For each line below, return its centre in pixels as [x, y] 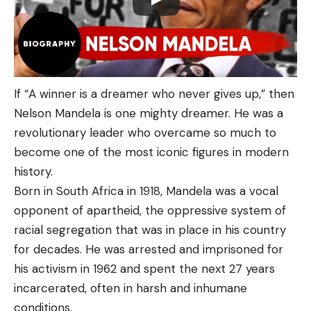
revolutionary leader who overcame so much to [145, 132]
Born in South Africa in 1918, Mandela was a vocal [146, 191]
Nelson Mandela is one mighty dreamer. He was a [149, 113]
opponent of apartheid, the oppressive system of [150, 210]
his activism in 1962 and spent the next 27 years [144, 268]
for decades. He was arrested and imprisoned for [149, 249]
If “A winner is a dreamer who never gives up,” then [154, 93]
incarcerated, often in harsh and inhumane [131, 288]
